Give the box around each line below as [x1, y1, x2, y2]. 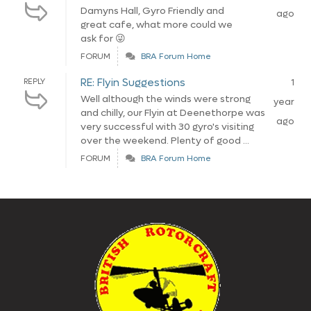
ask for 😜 [81, 32, 126, 45]
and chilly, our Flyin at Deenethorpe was [81, 106, 265, 119]
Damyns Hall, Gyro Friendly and [81, 4, 224, 17]
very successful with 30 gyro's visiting [81, 120, 254, 133]
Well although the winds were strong [81, 92, 251, 106]
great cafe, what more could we [81, 18, 233, 31]
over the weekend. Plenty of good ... [81, 134, 249, 147]
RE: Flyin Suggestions [81, 76, 185, 90]
